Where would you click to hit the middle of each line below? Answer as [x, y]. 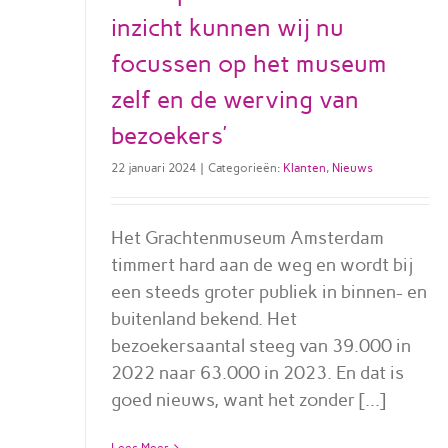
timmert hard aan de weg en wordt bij [261, 264]
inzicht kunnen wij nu [227, 27]
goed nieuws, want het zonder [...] [248, 399]
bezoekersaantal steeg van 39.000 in [260, 345]
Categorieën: [245, 167]
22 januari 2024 [153, 167]
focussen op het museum [248, 63]
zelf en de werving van [234, 99]
